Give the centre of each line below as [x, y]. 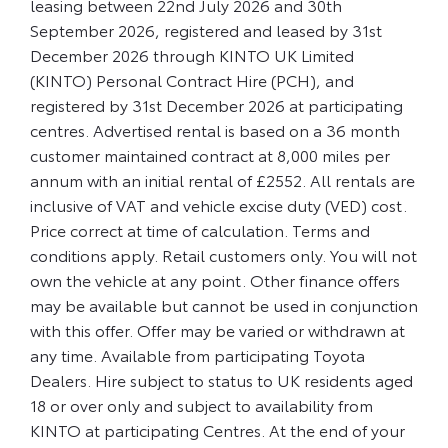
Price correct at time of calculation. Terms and [200, 230]
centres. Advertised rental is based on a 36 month [215, 130]
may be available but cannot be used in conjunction [224, 305]
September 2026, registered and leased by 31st [206, 30]
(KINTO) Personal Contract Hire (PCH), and [192, 80]
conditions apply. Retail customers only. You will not [223, 255]
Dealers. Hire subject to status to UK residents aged [221, 380]
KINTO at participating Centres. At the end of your [217, 430]
